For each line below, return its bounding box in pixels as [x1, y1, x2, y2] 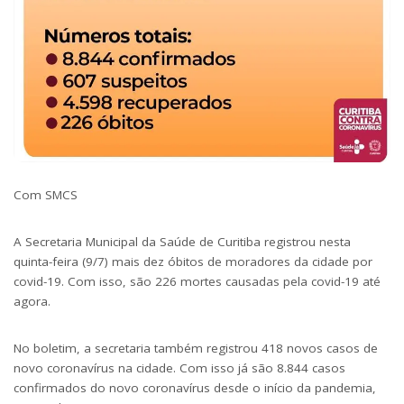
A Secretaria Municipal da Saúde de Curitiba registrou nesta [14, 234, 351, 250]
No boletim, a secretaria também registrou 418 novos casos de [14, 340, 378, 356]
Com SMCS [14, 187, 78, 203]
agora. [14, 293, 50, 309]
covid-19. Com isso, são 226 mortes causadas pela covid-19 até [14, 273, 381, 289]
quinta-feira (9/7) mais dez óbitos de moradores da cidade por [14, 253, 372, 270]
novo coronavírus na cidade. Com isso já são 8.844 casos [14, 360, 345, 376]
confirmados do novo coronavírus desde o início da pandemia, [14, 380, 376, 396]
